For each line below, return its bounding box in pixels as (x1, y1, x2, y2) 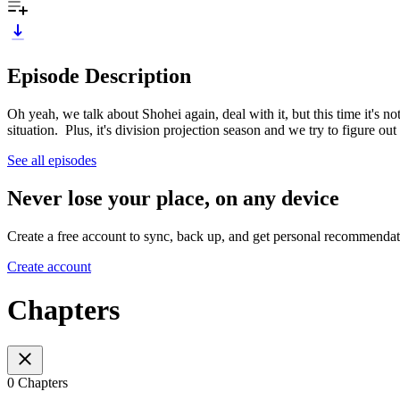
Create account (7, 258, 91, 274)
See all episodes (7, 152, 96, 168)
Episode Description (7, 63, 191, 87)
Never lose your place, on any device (7, 186, 339, 210)
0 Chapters (7, 375, 68, 391)
